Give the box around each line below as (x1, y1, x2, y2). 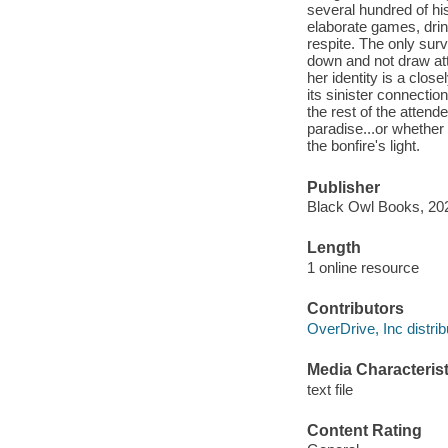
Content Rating (306, 421, 422, 439)
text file (306, 380, 353, 398)
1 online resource (306, 259, 419, 276)
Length (306, 239, 361, 257)
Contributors (306, 300, 404, 318)
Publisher (306, 178, 380, 196)
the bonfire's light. (306, 137, 420, 155)
